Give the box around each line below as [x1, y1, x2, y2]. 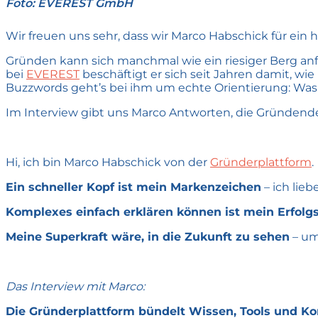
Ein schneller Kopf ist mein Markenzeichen [6, 180, 261, 194]
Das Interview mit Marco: [6, 279, 145, 293]
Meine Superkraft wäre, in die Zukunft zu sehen [6, 229, 290, 243]
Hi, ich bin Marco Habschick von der [6, 155, 210, 169]
